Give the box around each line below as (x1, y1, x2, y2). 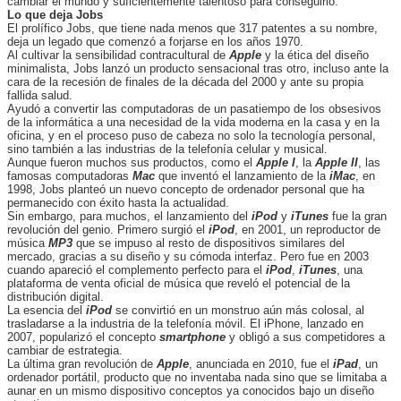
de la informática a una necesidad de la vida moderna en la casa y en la (7, 115, 380, 129)
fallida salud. (7, 89, 73, 102)
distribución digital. (7, 290, 104, 303)
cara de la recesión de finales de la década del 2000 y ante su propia (7, 75, 363, 89)
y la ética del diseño (261, 48, 369, 62)
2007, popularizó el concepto (7, 330, 159, 344)
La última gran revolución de (7, 357, 157, 371)
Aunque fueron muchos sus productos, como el (7, 156, 256, 169)
